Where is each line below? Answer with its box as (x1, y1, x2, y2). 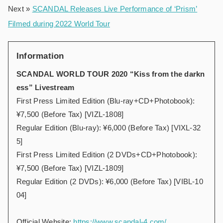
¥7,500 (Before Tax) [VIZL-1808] (16, 110, 124, 119)
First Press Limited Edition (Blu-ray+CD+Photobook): (16, 97, 195, 106)
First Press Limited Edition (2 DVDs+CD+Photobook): (16, 150, 197, 159)
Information (16, 51, 64, 61)
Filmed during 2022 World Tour (8, 19, 110, 28)
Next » (8, 4, 32, 13)
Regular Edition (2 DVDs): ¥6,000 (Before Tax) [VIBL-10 (16, 177, 203, 186)
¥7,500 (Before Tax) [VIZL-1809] (16, 164, 124, 173)
